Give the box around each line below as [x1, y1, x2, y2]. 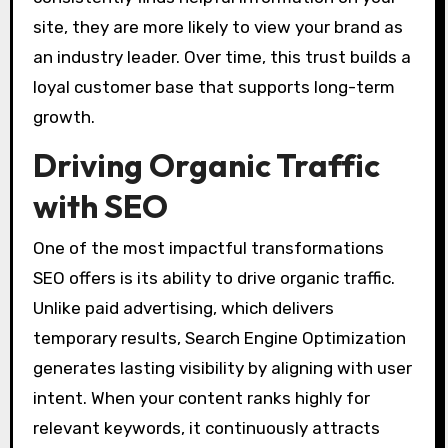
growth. [32, 106, 95, 127]
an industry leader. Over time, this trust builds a [32, 46, 411, 67]
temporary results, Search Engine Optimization [32, 328, 406, 349]
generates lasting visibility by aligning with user [32, 358, 412, 379]
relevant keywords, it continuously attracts [32, 418, 380, 439]
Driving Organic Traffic [32, 144, 380, 185]
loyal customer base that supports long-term [32, 76, 395, 97]
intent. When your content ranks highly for [32, 388, 370, 409]
